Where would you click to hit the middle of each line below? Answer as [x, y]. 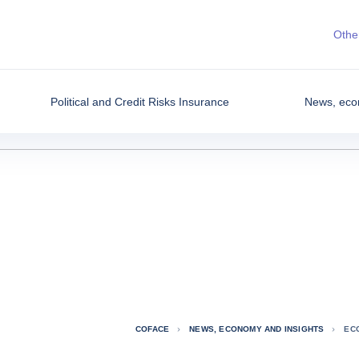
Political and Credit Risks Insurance [140, 101]
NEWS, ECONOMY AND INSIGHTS [257, 329]
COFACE [152, 329]
